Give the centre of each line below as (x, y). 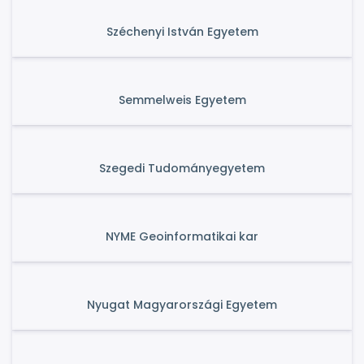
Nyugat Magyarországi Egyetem (182, 305)
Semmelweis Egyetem (182, 100)
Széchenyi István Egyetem (182, 32)
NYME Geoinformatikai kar (182, 236)
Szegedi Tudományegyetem (182, 168)
